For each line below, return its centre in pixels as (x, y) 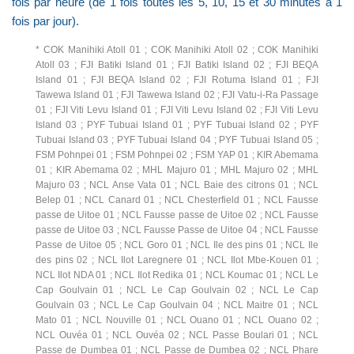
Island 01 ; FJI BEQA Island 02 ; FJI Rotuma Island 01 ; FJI (177, 80)
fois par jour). (45, 21)
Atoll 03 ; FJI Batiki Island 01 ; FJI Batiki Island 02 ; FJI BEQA (177, 65)
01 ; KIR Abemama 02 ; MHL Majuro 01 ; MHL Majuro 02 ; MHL (177, 170)
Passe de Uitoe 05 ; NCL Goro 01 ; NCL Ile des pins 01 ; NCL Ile (177, 245)
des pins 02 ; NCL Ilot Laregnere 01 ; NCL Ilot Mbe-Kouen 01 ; (177, 260)
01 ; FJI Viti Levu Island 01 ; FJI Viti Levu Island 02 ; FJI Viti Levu (177, 110)
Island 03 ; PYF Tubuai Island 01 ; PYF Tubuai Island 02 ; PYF (177, 125)
